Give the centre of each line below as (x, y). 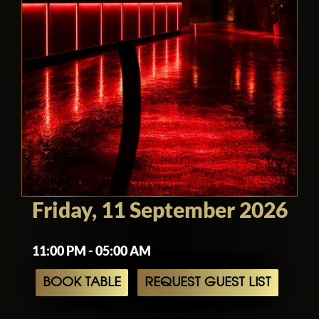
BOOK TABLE (82, 282)
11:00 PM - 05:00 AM (91, 250)
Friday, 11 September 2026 (159, 209)
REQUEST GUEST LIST (208, 282)
